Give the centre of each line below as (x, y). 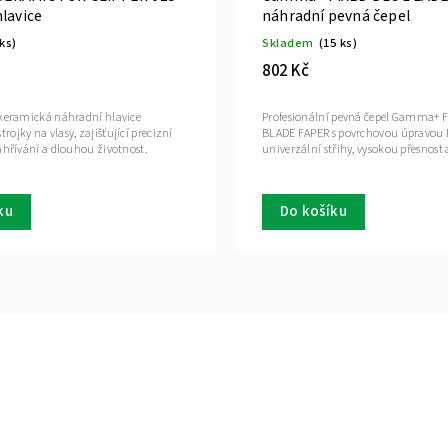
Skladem (288, 42)
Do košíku (313, 211)
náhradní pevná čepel (336, 15)
